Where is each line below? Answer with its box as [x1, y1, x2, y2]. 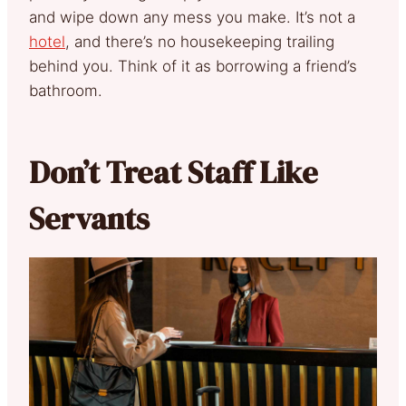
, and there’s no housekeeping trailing [65, 33, 334, 52]
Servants [29, 198, 150, 240]
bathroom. [29, 82, 102, 101]
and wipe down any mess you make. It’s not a [29, 8, 355, 27]
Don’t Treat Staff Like [29, 151, 318, 194]
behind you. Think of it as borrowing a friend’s [29, 57, 357, 76]
